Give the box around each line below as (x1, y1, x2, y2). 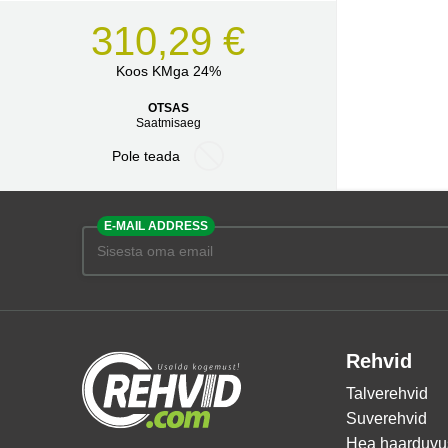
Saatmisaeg (135, 116, 201, 130)
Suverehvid (346, 410, 427, 427)
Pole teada (112, 148, 184, 164)
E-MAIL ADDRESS (104, 219, 208, 233)
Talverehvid (346, 385, 428, 402)
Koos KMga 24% (115, 63, 221, 79)
